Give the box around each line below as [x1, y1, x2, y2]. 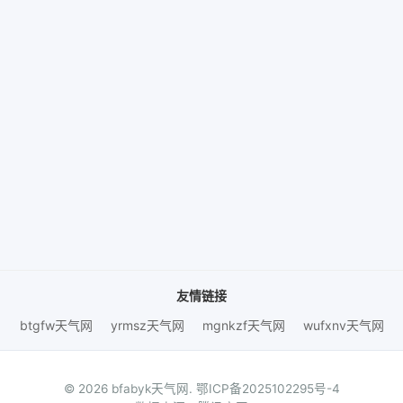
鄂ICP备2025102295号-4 [195, 381, 340, 396]
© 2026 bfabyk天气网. [63, 381, 196, 396]
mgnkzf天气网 [201, 318, 285, 333]
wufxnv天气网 [302, 318, 384, 333]
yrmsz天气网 [110, 318, 184, 333]
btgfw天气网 [19, 318, 93, 333]
